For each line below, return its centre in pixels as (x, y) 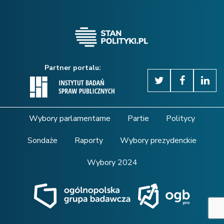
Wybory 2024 (112, 162)
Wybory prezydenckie (158, 140)
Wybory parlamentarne (70, 118)
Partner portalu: (72, 67)
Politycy (180, 118)
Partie (138, 118)
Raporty (89, 140)
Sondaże (42, 140)
